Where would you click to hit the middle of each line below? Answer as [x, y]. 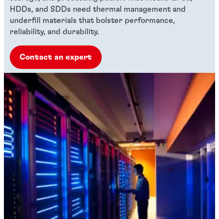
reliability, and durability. [55, 32]
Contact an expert [56, 57]
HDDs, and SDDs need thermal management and [98, 9]
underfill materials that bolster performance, [92, 20]
